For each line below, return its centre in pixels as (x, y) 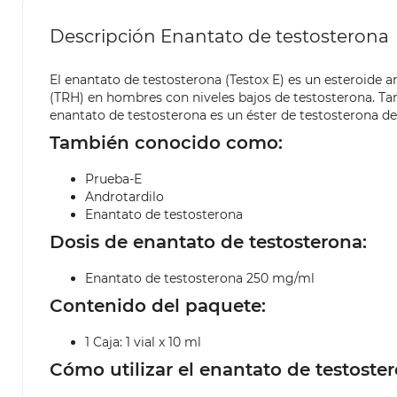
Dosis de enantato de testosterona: (208, 242)
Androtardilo (125, 197)
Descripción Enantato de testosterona (219, 37)
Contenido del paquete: (158, 306)
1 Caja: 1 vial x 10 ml (143, 343)
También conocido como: (166, 143)
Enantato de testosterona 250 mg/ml (200, 279)
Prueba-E (113, 179)
